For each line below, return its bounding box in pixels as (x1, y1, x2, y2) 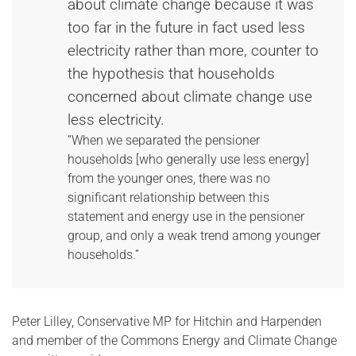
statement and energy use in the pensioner (68, 209, 304, 224)
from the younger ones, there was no (68, 171, 270, 186)
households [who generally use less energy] (68, 152, 309, 167)
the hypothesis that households (68, 64, 275, 83)
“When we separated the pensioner (68, 133, 260, 148)
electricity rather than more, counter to (68, 41, 319, 60)
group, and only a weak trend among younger (68, 228, 320, 243)
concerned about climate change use (68, 87, 312, 106)
